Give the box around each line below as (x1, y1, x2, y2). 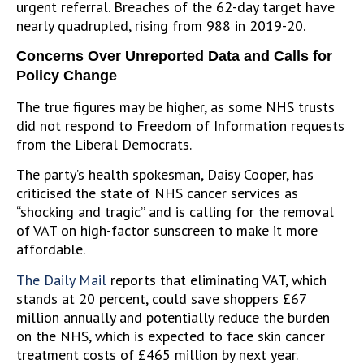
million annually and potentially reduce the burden (16, 307, 330, 327)
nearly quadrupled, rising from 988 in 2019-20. (16, 15, 305, 35)
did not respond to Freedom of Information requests (16, 115, 344, 135)
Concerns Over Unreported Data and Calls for (16, 48, 332, 65)
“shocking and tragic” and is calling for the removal (16, 202, 334, 222)
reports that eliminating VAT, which (106, 270, 327, 289)
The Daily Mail (16, 270, 106, 289)
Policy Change (16, 67, 117, 84)
